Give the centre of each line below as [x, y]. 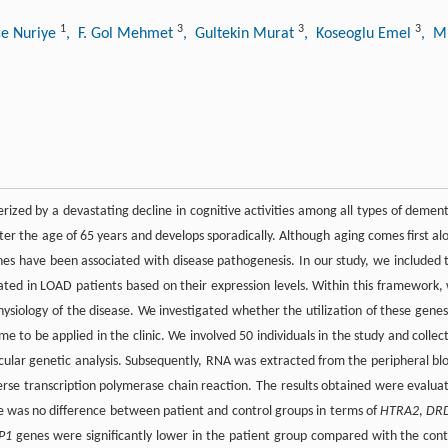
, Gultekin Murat [240, 33]
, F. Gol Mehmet [121, 33]
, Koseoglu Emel [359, 33]
